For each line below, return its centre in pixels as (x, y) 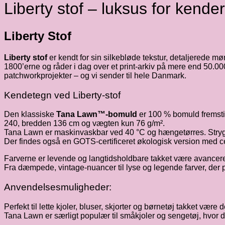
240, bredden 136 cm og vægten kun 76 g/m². (84, 124)
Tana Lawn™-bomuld (97, 115)
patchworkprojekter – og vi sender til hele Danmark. (95, 75)
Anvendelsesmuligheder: (58, 187)
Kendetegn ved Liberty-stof (62, 95)
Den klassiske (30, 115)
